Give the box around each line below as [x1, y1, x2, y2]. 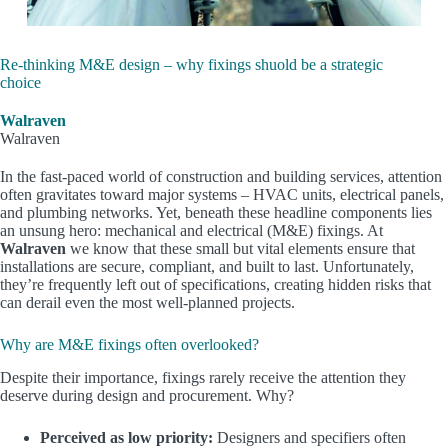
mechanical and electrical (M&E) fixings [105, 222, 360, 240]
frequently [48, 276, 112, 294]
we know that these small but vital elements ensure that [66, 240, 415, 258]
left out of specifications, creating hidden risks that [112, 276, 431, 294]
